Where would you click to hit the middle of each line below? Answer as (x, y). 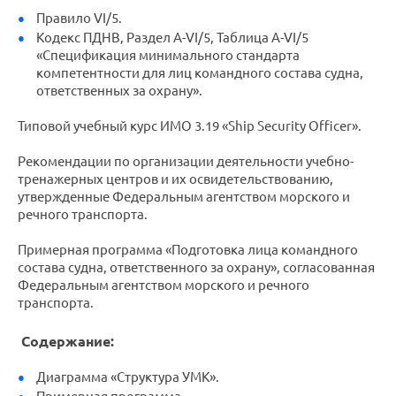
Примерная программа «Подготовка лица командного (188, 250)
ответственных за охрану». (119, 91)
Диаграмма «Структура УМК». (127, 377)
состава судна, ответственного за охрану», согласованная (196, 267)
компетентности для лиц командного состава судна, (199, 73)
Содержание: (68, 341)
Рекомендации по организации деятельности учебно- (186, 161)
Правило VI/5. (79, 18)
